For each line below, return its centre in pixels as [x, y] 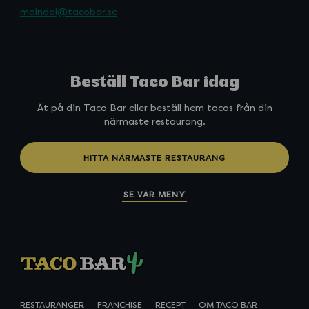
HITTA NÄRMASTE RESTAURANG [154, 158]
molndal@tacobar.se [68, 12]
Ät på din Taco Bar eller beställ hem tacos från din [154, 108]
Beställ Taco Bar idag [154, 83]
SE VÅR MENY [154, 195]
